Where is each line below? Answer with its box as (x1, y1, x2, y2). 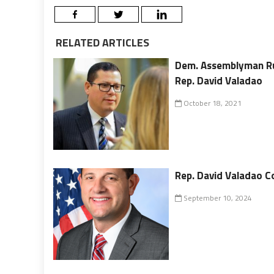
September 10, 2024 (182, 191, 253, 204)
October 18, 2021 (182, 97, 242, 109)
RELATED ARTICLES (53, 34, 149, 51)
